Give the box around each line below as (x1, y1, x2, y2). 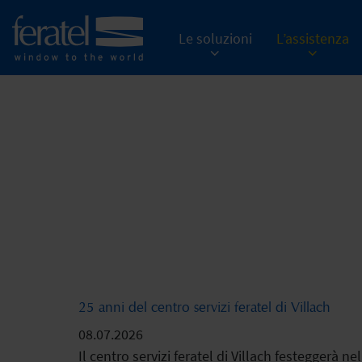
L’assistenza (276, 29, 349, 48)
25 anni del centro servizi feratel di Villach (78, 298, 330, 316)
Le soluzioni (178, 29, 252, 48)
